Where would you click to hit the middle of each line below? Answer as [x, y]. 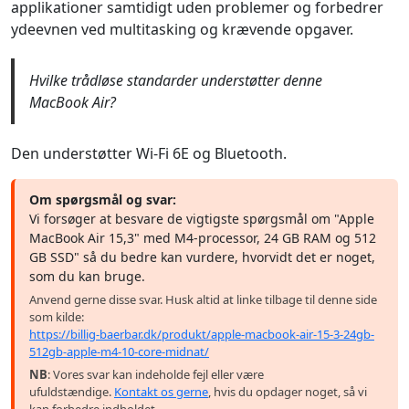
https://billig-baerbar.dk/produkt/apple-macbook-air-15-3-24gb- [202, 334]
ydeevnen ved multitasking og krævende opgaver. [182, 29]
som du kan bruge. [87, 276]
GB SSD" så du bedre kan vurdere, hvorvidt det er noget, [202, 257]
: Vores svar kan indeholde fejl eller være [156, 374]
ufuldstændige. [72, 391]
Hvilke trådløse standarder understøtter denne [176, 80]
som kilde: [57, 316]
